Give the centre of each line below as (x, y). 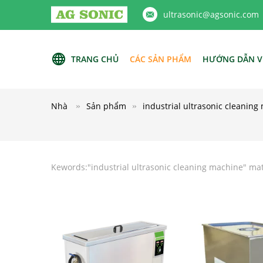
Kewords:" (71, 167)
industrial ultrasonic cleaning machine (167, 167)
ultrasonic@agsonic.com (211, 14)
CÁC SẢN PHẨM (161, 59)
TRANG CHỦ (95, 59)
